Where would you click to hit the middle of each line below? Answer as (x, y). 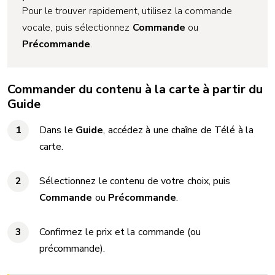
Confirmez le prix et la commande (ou (120, 232)
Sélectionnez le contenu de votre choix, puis (135, 181)
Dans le (57, 130)
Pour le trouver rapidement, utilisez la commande (127, 11)
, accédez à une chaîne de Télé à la (178, 130)
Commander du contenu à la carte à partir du (135, 89)
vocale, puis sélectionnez (77, 28)
